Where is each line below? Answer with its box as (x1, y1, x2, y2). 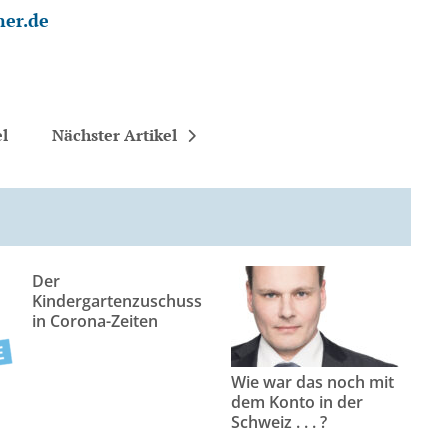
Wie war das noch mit (231, 370, 395, 393)
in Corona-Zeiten (32, 310, 159, 332)
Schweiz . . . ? (231, 410, 328, 433)
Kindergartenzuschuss (32, 290, 203, 312)
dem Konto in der (231, 390, 364, 413)
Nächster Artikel (51, 124, 177, 146)
